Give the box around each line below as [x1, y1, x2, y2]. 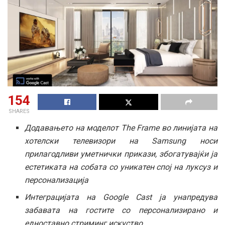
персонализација [25, 175, 89, 185]
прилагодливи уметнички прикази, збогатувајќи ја [25, 149, 217, 159]
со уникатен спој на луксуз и [106, 162, 218, 172]
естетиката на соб [25, 162, 93, 172]
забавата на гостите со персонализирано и [25, 205, 217, 215]
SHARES [8, 107, 30, 115]
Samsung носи [152, 136, 218, 146]
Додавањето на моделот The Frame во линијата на [25, 123, 217, 133]
